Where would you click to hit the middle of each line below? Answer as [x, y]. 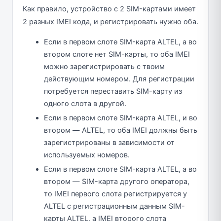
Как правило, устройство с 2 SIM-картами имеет [109, 9]
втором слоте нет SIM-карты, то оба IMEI [117, 54]
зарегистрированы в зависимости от [109, 142]
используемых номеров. [87, 155]
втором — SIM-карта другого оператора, [117, 181]
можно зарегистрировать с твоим [104, 66]
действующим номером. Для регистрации [119, 79]
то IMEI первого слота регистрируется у [115, 194]
